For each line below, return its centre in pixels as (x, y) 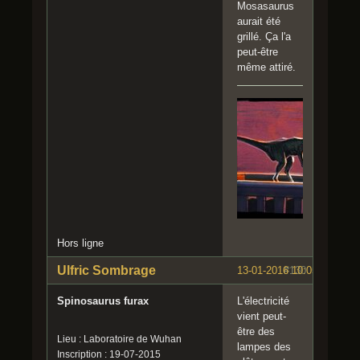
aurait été (259, 21)
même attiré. (266, 67)
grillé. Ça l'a (264, 36)
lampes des (264, 346)
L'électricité (263, 301)
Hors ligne (80, 243)
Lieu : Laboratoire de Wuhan (119, 339)
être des (256, 331)
